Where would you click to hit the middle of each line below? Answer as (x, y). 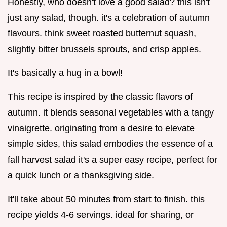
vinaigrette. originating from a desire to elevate (101, 128)
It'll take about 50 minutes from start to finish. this (106, 199)
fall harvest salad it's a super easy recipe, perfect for (112, 160)
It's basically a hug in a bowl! (65, 73)
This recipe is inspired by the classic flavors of (100, 97)
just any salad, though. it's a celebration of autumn (109, 18)
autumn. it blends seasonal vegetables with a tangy (111, 113)
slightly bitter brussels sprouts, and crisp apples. (104, 49)
